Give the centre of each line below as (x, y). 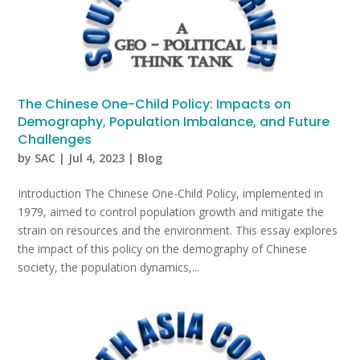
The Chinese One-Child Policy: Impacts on (155, 104)
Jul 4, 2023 (97, 158)
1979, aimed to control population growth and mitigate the (171, 212)
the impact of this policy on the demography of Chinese (163, 249)
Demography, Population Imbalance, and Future (174, 122)
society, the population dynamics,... (109, 268)
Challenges (55, 140)
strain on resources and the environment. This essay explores (178, 231)
